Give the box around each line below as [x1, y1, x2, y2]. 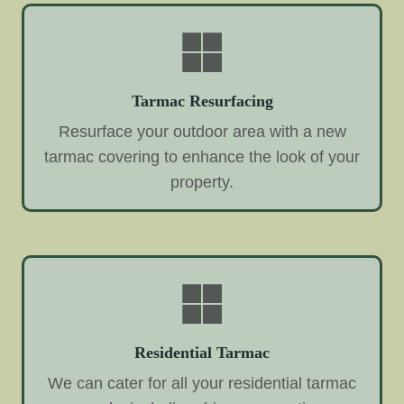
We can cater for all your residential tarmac [48, 373, 356, 392]
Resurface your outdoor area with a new [58, 122, 346, 141]
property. [170, 172, 234, 191]
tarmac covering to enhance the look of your [44, 147, 360, 166]
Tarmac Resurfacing [131, 92, 273, 111]
